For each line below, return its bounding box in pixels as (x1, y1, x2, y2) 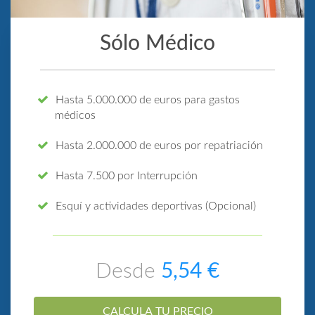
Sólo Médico (100, 32, 215, 54)
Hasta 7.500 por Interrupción (56, 169, 198, 181)
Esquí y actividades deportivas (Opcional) (56, 200, 257, 212)
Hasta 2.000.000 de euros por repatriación (56, 139, 264, 151)
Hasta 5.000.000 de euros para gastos (56, 94, 240, 105)
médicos (55, 109, 96, 121)
